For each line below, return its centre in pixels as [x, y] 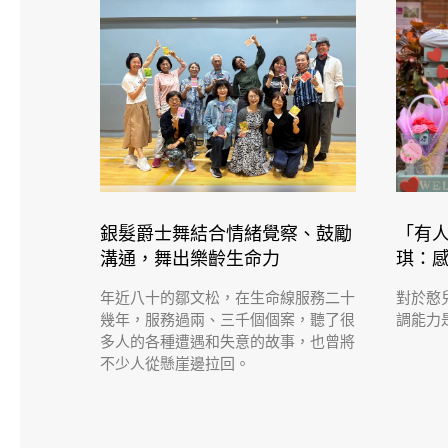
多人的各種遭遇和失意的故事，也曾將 [227, 341]
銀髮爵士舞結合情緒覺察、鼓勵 [226, 233]
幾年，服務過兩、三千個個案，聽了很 [227, 319]
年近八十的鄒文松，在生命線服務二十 [227, 297]
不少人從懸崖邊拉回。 [175, 363]
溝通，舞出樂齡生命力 [190, 258]
